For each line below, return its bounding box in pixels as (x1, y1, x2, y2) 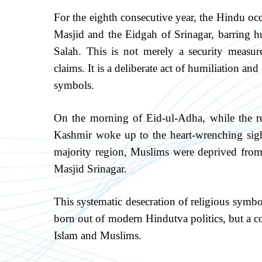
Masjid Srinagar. (54, 162, 127, 175)
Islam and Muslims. (54, 229, 142, 242)
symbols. (54, 78, 94, 91)
